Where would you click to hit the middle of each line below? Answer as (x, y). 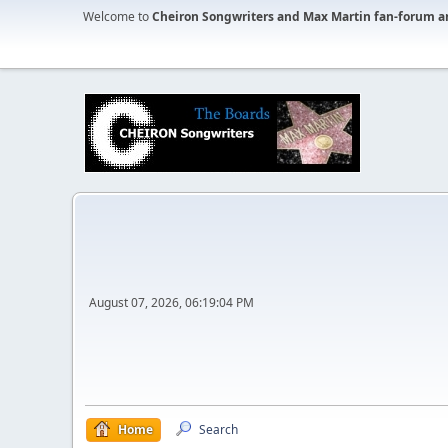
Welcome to (117, 16)
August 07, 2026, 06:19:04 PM (171, 302)
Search (218, 429)
